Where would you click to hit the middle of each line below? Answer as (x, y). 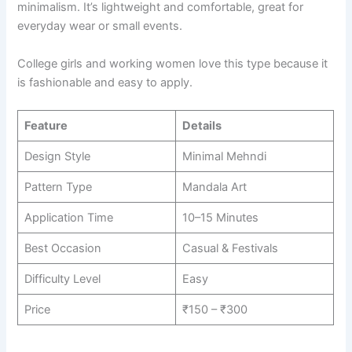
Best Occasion (62, 248)
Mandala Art (214, 187)
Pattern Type (58, 187)
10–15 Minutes (220, 218)
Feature (46, 126)
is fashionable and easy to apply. (105, 82)
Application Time (68, 218)
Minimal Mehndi (224, 156)
